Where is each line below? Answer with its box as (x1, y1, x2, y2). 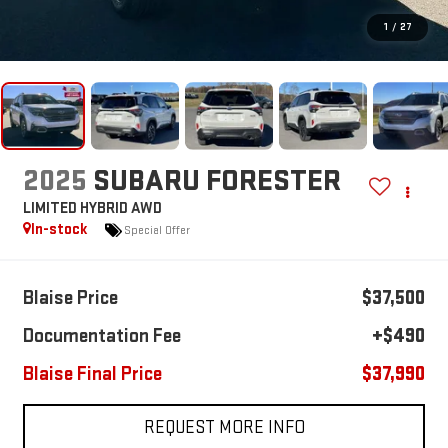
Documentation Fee (22, 324, 181, 349)
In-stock (30, 220, 88, 240)
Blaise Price (22, 286, 118, 311)
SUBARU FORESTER (92, 163, 341, 200)
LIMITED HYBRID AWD (22, 199, 162, 219)
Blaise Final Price (22, 362, 162, 387)
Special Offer (123, 222, 190, 238)
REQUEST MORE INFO (143, 417, 305, 439)
